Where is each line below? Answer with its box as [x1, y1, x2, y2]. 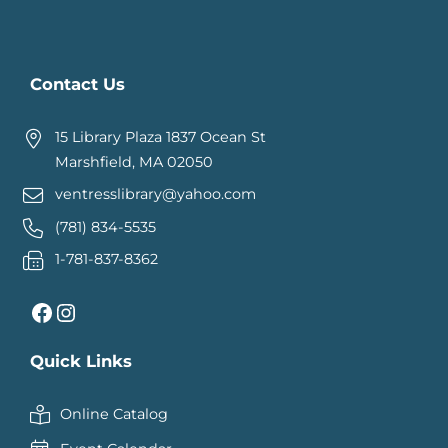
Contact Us [30, 74, 125, 95]
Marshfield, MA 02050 [55, 153, 214, 172]
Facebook [29, 296, 43, 326]
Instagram [53, 296, 78, 326]
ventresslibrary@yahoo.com [55, 185, 257, 204]
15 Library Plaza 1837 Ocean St [55, 128, 267, 147]
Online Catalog [59, 405, 168, 424]
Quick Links [30, 351, 132, 372]
